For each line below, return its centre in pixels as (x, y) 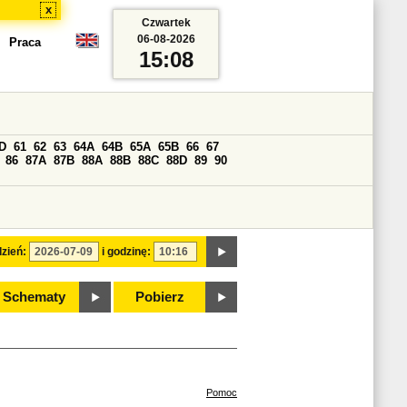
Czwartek (166, 23)
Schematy (34, 297)
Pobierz (160, 297)
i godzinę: (126, 252)
